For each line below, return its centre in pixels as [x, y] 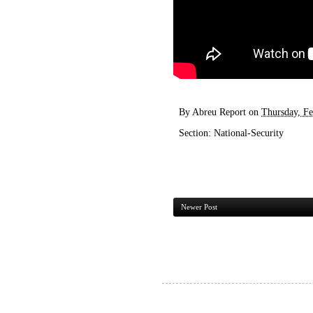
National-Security [249, 132]
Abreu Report [219, 111]
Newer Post [199, 206]
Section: [196, 132]
